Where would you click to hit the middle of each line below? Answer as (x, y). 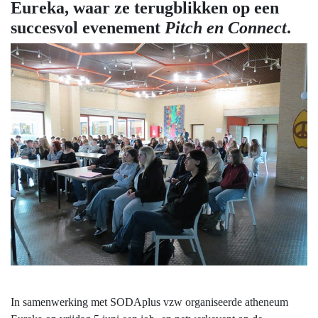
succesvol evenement (88, 27)
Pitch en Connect (226, 27)
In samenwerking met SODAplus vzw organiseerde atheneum (149, 302)
